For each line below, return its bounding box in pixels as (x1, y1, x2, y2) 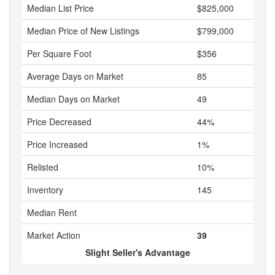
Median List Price (27, 2, 94, 14)
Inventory (27, 184, 63, 196)
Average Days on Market (27, 70, 123, 82)
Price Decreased (27, 115, 91, 128)
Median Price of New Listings (27, 25, 139, 37)
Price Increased (27, 138, 88, 150)
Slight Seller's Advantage (85, 246, 190, 258)
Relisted (27, 161, 58, 173)
